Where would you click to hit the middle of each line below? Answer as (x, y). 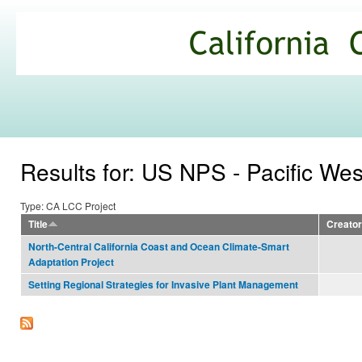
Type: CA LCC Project (68, 206)
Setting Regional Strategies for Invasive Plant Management (163, 285)
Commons (67, 78)
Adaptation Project (71, 263)
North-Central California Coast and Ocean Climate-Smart (159, 247)
